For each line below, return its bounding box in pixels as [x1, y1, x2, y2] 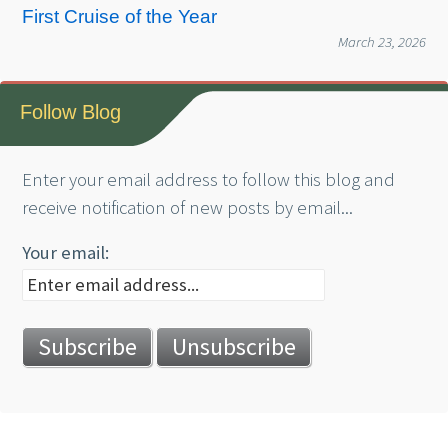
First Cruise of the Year [22, 6, 218, 28]
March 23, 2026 [337, 32, 426, 52]
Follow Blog [20, 100, 122, 123]
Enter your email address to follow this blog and [22, 167, 396, 191]
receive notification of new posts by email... [22, 195, 354, 219]
